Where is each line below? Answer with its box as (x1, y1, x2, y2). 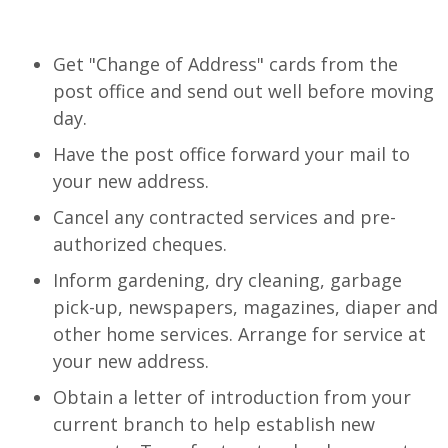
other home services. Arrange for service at (53, 322, 426, 346)
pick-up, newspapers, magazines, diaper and (53, 295, 438, 319)
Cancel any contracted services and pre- (53, 205, 396, 229)
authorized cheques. (53, 232, 227, 256)
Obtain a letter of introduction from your (53, 385, 411, 409)
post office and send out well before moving (53, 79, 434, 103)
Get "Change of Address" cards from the (53, 52, 398, 76)
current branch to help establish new (53, 412, 375, 436)
